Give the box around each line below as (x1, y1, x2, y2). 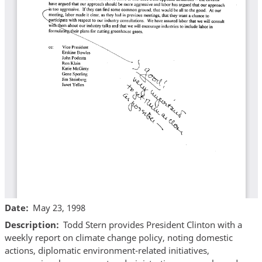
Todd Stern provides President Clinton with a (63, 219, 242, 231)
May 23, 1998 (33, 201, 85, 213)
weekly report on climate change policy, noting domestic (4, 232, 233, 244)
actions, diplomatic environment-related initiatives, (4, 244, 209, 257)
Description (4, 219, 56, 231)
